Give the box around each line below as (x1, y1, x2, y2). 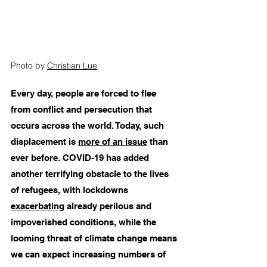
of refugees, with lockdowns (11, 185, 131, 195)
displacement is (11, 136, 78, 147)
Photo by (11, 60, 47, 72)
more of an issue (78, 136, 147, 147)
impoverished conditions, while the (11, 217, 159, 228)
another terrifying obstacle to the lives (11, 169, 171, 179)
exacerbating (11, 201, 64, 212)
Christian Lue (47, 60, 97, 72)
